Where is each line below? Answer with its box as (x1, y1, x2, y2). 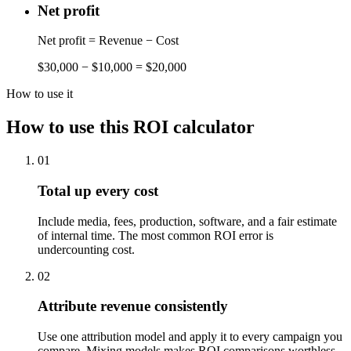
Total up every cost (38, 182, 158, 199)
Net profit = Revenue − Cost (38, 34, 179, 48)
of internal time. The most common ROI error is (38, 228, 273, 242)
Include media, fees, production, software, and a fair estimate (38, 214, 337, 228)
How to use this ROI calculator (6, 117, 255, 138)
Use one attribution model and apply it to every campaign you (38, 330, 342, 344)
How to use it (6, 87, 73, 101)
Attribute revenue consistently (38, 298, 228, 315)
